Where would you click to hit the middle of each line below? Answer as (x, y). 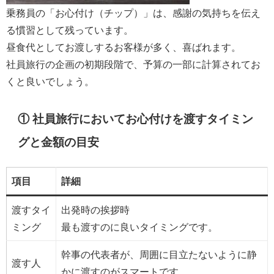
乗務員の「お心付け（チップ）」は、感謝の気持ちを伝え (133, 13)
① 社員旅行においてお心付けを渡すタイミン (136, 119)
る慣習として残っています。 (70, 30)
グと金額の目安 (59, 143)
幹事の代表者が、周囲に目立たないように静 (159, 255)
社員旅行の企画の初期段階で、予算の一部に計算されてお (133, 65)
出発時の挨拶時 (95, 210)
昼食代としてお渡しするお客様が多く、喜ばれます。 (124, 47)
